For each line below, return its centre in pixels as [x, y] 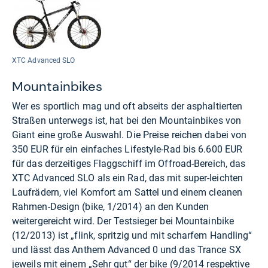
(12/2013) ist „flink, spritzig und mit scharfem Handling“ [132, 236]
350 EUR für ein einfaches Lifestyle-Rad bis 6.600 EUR [127, 150]
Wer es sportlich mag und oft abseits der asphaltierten [127, 106]
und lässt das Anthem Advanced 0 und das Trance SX [127, 250]
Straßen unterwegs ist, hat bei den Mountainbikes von [127, 121]
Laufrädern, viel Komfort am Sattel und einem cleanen [127, 193]
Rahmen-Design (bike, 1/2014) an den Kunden [111, 207]
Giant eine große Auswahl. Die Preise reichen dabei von [130, 135]
